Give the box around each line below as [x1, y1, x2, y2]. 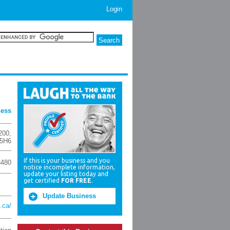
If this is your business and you [24, 157, 110, 164]
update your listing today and [24, 170, 108, 177]
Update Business [43, 192, 96, 200]
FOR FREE [61, 177, 91, 184]
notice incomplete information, [24, 164, 115, 170]
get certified [24, 177, 61, 184]
